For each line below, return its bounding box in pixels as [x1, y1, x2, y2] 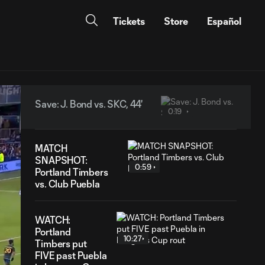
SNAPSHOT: [35, 154, 88, 166]
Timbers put [35, 238, 87, 249]
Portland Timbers [35, 166, 108, 177]
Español [207, 15, 241, 27]
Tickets [113, 15, 145, 27]
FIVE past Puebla [35, 250, 107, 261]
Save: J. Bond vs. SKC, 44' [35, 98, 143, 109]
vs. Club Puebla [35, 178, 100, 189]
